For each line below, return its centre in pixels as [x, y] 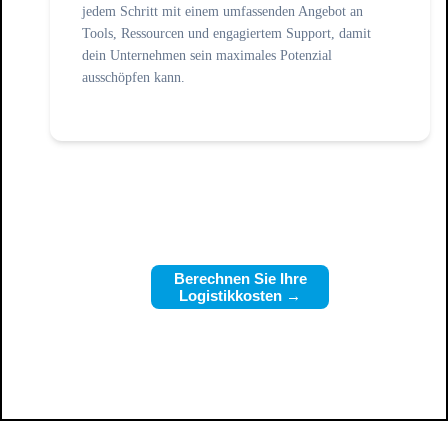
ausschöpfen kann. [133, 77]
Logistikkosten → [240, 296]
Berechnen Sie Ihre [240, 279]
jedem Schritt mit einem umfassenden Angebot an [222, 11]
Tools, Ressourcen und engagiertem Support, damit [226, 33]
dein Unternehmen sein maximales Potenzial [207, 55]
